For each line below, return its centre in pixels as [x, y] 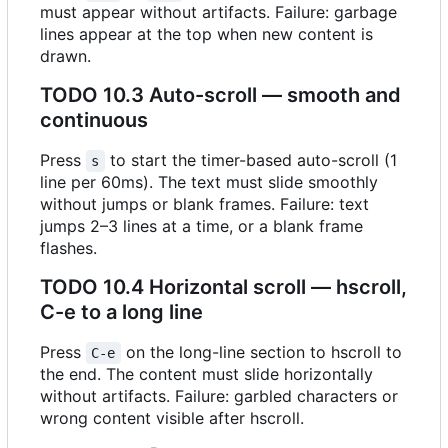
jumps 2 [70, 226]
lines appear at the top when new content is [206, 34]
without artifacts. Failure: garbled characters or [219, 396]
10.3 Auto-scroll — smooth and [249, 95]
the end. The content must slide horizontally [206, 374]
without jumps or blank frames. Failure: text [204, 204]
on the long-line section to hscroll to [263, 352]
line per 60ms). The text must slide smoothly [209, 182]
